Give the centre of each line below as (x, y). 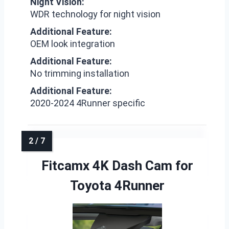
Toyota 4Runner (117, 186)
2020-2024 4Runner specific (88, 103)
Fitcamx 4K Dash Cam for (117, 166)
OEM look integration (73, 44)
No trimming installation (80, 73)
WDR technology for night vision (95, 14)
